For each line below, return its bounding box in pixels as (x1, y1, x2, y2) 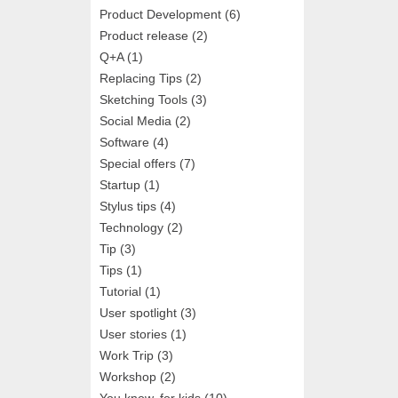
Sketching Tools (99, 92, 187, 107)
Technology (99, 219, 163, 235)
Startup (99, 177, 140, 192)
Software (99, 134, 149, 149)
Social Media (99, 113, 171, 128)
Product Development (99, 6, 221, 21)
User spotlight (99, 305, 177, 320)
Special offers (99, 155, 176, 171)
